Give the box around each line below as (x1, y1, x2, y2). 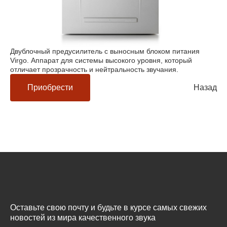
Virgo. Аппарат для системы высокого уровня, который (10, 56, 192, 65)
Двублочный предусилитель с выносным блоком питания (10, 47, 200, 56)
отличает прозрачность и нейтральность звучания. (10, 65, 178, 74)
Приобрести (27, 83, 73, 92)
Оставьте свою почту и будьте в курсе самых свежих (10, 203, 207, 212)
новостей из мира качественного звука (10, 213, 156, 222)
